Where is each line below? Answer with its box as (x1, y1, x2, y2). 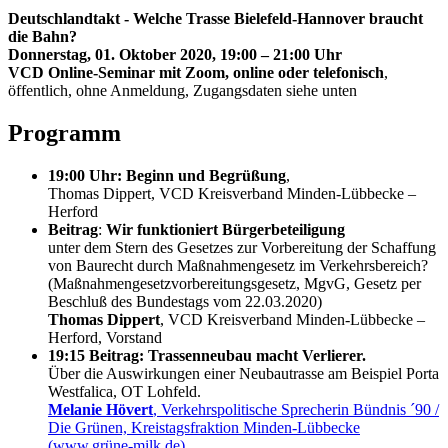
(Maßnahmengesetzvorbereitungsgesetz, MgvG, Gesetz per (48, 275, 421, 293)
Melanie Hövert (48, 401, 153, 419)
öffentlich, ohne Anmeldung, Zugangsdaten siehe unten (8, 82, 357, 100)
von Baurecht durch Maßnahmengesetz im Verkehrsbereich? (48, 257, 428, 275)
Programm (8, 120, 121, 147)
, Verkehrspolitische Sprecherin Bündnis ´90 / (153, 401, 439, 419)
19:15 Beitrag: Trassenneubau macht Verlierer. (48, 347, 366, 365)
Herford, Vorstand (48, 329, 162, 347)
